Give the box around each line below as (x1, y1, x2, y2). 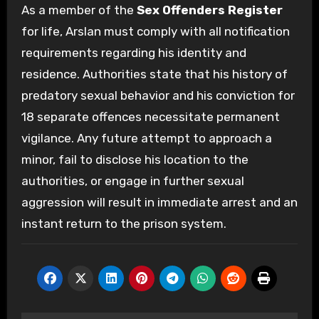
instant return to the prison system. (21, 216, 226, 231)
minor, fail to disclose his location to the (21, 152, 249, 167)
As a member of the (21, 2, 137, 17)
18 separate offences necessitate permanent (21, 109, 280, 124)
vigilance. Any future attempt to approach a (21, 130, 272, 145)
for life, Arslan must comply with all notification (21, 23, 290, 38)
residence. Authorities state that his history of (21, 66, 288, 81)
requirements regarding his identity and (21, 45, 246, 60)
